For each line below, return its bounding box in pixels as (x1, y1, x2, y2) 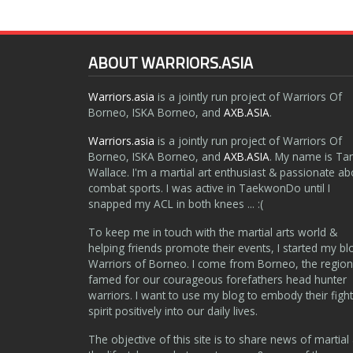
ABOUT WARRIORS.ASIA (88, 50, 253, 75)
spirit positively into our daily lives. (88, 303, 258, 318)
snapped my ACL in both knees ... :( (88, 195, 263, 211)
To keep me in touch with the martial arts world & (88, 224, 337, 240)
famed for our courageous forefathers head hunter (88, 271, 347, 287)
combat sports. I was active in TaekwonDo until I (88, 180, 330, 195)
